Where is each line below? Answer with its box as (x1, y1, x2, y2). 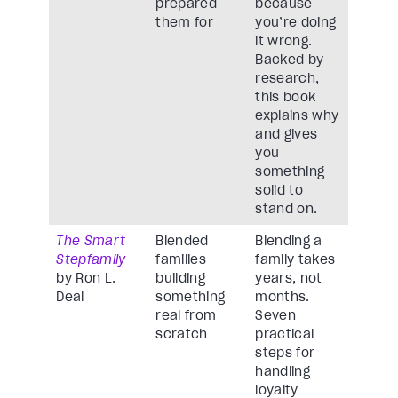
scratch (155, 326, 208, 343)
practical (255, 326, 314, 343)
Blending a (255, 233, 322, 250)
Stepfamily (56, 251, 126, 268)
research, (255, 70, 320, 87)
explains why (255, 107, 339, 124)
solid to (255, 182, 303, 199)
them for (155, 14, 213, 31)
